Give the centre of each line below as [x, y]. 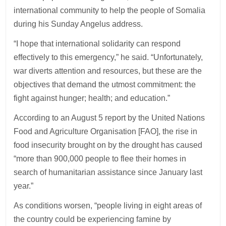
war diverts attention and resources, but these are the [108, 71]
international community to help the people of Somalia [110, 10]
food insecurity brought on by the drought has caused [108, 145]
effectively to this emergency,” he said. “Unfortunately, [108, 57]
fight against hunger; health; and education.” [93, 98]
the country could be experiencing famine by [93, 219]
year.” [24, 186]
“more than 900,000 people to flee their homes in [100, 158]
